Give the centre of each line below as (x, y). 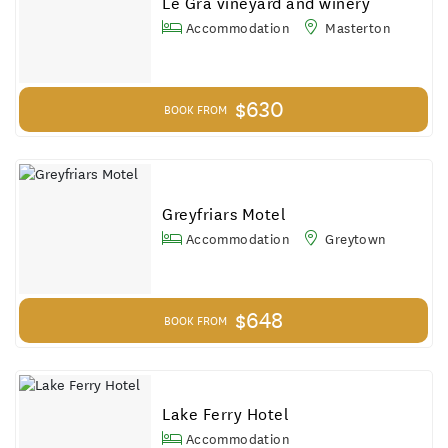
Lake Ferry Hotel (226, 414)
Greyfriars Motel (224, 214)
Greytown (354, 238)
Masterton (356, 27)
